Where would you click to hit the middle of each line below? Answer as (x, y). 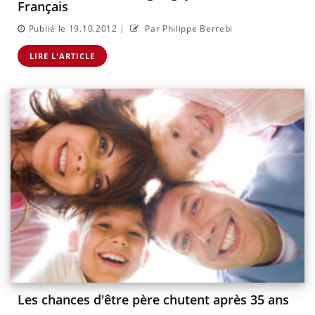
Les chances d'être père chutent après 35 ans (153, 300)
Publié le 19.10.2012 (73, 29)
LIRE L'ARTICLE (62, 56)
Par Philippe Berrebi (188, 29)
